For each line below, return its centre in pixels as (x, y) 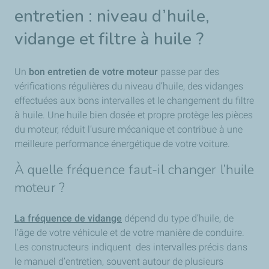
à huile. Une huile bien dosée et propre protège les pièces (134, 115)
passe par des (189, 71)
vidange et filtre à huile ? (109, 39)
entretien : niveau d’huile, (112, 16)
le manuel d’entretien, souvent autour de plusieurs (119, 261)
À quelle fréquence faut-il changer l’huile (134, 170)
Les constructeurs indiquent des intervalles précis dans (131, 247)
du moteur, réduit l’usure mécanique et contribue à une (128, 129)
